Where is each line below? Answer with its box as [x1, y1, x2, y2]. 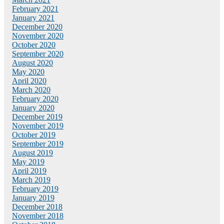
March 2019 [12, 175, 50, 184]
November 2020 [12, 31, 63, 40]
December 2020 [12, 22, 62, 31]
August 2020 [12, 58, 53, 67]
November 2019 [12, 121, 63, 130]
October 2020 [12, 40, 55, 49]
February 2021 [12, 4, 58, 13]
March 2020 [12, 85, 50, 94]
